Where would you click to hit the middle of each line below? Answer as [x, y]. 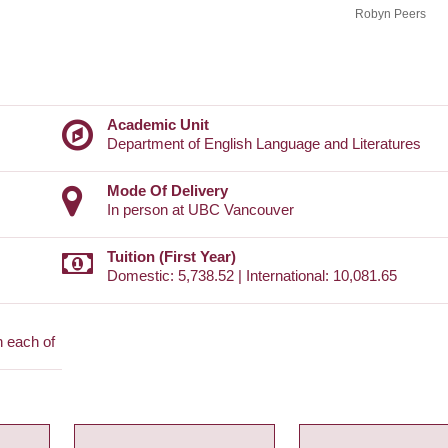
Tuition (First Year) [171, 257]
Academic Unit [158, 125]
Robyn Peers [390, 13]
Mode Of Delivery [167, 191]
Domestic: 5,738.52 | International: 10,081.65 [252, 276]
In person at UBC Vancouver [200, 210]
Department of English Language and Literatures [264, 144]
